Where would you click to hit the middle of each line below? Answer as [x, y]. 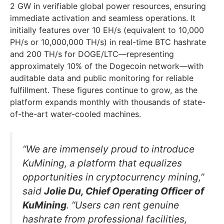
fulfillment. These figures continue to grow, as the [104, 90]
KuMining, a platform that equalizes [102, 163]
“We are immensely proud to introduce [108, 149]
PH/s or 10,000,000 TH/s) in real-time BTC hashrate [108, 42]
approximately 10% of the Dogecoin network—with [107, 66]
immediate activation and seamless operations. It [103, 18]
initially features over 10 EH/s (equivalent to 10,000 [107, 30]
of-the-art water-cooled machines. [75, 114]
